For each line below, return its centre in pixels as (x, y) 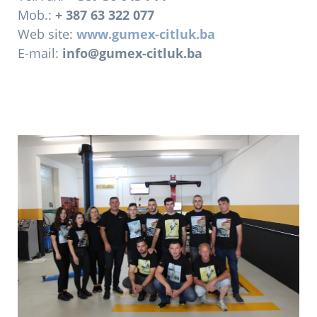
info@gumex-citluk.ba (132, 53)
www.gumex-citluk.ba (146, 34)
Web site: (47, 34)
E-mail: (40, 53)
